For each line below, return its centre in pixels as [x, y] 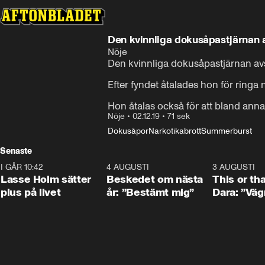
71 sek [179, 116]
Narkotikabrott [175, 131]
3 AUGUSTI [234, 167]
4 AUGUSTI [128, 167]
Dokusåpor [128, 131]
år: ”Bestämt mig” [151, 192]
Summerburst [227, 131]
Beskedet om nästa [155, 179]
